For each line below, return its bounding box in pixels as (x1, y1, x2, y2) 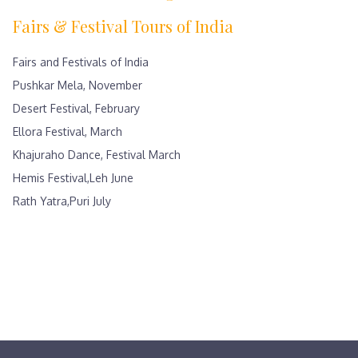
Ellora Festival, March (13, 125, 122, 138)
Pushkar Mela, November (13, 78, 142, 92)
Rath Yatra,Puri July (13, 194, 111, 208)
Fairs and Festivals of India (13, 55, 149, 69)
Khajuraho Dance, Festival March (13, 148, 181, 161)
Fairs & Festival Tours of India (13, 15, 233, 37)
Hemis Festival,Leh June (13, 171, 133, 185)
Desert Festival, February (13, 101, 140, 115)
